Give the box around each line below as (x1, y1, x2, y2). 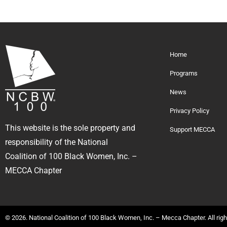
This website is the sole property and (5, 123, 135, 133)
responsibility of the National (5, 137, 108, 147)
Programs (170, 69, 198, 77)
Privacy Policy (170, 106, 209, 115)
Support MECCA (170, 125, 215, 133)
